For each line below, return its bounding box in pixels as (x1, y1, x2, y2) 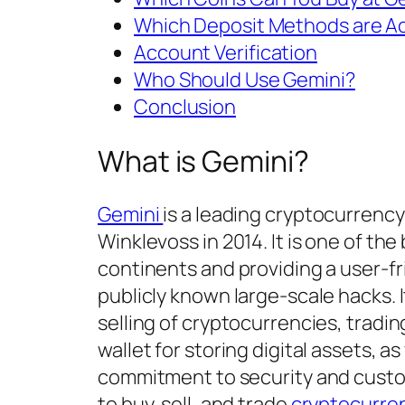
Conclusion (134, 93, 236, 121)
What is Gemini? (98, 140, 309, 181)
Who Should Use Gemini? (134, 66, 355, 94)
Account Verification (134, 39, 317, 67)
